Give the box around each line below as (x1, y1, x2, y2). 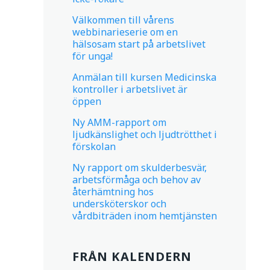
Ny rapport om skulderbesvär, (72, 161, 207, 174)
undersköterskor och (72, 197, 166, 210)
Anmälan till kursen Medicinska (72, 71, 216, 84)
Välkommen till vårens (72, 13, 174, 27)
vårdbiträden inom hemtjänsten (72, 209, 217, 222)
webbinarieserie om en (72, 25, 178, 39)
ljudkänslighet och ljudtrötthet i (72, 128, 217, 141)
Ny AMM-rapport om (72, 116, 166, 129)
